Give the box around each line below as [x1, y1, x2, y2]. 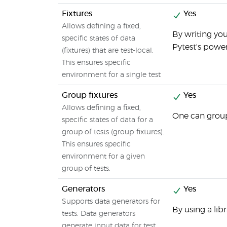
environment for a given [62, 153, 145, 160]
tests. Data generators [62, 210, 135, 217]
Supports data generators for [62, 198, 160, 205]
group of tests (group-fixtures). [62, 129, 164, 136]
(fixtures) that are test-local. [62, 47, 154, 54]
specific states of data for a [62, 117, 153, 124]
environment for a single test [62, 71, 161, 79]
